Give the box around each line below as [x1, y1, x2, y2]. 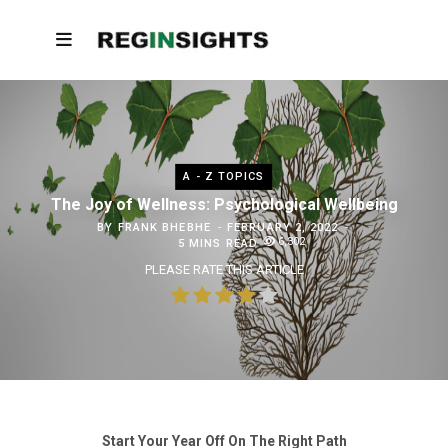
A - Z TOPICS [183, 169, 265, 183]
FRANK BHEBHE [117, 220, 211, 234]
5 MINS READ [177, 236, 259, 250]
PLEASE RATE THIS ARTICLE [144, 261, 304, 277]
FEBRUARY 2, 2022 [227, 220, 339, 234]
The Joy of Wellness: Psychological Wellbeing [50, 194, 398, 214]
